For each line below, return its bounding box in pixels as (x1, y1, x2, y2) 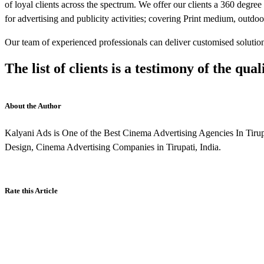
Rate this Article (5, 186, 58, 195)
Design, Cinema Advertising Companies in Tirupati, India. (5, 141, 221, 152)
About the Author (5, 101, 61, 110)
